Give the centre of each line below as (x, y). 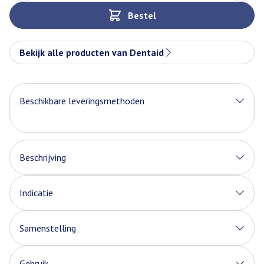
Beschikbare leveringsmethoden (82, 101)
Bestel (142, 15)
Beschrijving (43, 157)
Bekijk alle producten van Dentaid (92, 52)
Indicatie (36, 193)
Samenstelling (48, 228)
